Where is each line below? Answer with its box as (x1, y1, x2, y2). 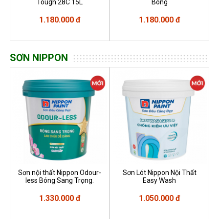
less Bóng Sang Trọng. (25, 176, 94, 184)
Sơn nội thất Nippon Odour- (18, 168, 101, 176)
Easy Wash (143, 176, 176, 184)
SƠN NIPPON (10, 51, 68, 64)
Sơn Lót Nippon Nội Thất (122, 168, 197, 176)
